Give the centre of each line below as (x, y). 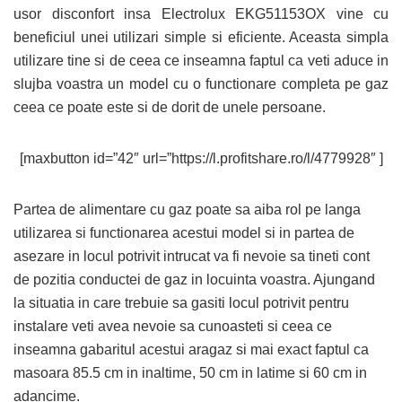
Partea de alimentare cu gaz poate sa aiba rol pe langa (187, 210)
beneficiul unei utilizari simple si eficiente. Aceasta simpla (201, 37)
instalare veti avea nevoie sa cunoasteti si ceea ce (173, 326)
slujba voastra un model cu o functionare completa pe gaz (201, 84)
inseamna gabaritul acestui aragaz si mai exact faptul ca (191, 350)
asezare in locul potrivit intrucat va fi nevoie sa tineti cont (192, 256)
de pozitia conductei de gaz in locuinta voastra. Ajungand (194, 280)
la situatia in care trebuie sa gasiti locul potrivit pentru (181, 303)
